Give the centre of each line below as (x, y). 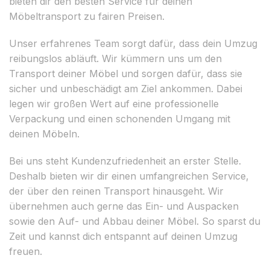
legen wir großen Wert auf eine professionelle (114, 103)
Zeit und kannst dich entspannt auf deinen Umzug (123, 236)
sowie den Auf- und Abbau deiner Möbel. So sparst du (135, 221)
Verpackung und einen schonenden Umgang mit (120, 118)
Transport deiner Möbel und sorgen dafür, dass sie (126, 73)
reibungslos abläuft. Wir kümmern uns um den (115, 58)
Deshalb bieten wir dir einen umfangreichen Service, (129, 176)
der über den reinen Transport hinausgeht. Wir (116, 191)
